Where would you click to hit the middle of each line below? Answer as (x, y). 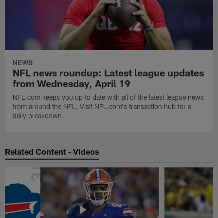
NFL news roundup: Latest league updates (109, 73)
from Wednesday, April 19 (72, 83)
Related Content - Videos (52, 151)
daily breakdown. (39, 116)
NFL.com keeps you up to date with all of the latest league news (109, 97)
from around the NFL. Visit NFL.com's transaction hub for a (102, 107)
